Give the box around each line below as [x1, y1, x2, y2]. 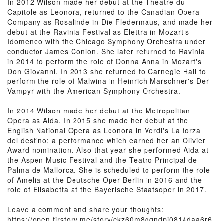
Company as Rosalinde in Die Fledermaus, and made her [7, 17, 213, 27]
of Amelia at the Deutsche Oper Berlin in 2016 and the [7, 175, 202, 184]
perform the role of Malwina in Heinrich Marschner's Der [7, 76, 209, 86]
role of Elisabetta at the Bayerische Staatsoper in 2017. [7, 184, 207, 194]
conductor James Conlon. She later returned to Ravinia [7, 46, 205, 56]
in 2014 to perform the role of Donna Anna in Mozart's [7, 56, 202, 66]
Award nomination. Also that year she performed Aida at [7, 145, 209, 155]
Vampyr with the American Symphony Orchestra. [7, 86, 181, 96]
